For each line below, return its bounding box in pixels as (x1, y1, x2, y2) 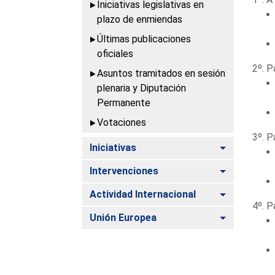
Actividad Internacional (90, 188, 196, 200)
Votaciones (97, 116, 147, 128)
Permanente (97, 96, 151, 109)
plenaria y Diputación (97, 82, 187, 94)
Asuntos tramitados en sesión (97, 67, 226, 79)
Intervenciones (90, 165, 159, 177)
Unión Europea (90, 211, 157, 223)
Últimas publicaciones (97, 33, 192, 45)
